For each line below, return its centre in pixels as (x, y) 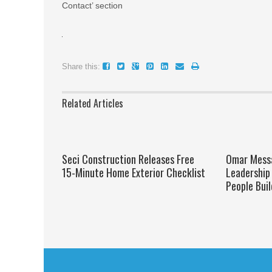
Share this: (81, 66)
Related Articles (93, 103)
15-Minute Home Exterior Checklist (134, 172)
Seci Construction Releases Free (128, 159)
